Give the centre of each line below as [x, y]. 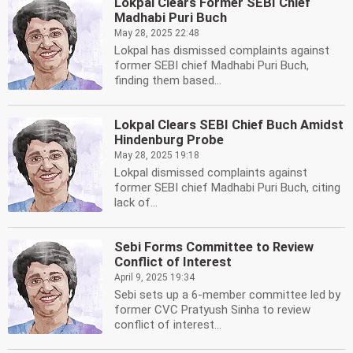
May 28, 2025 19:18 [157, 155]
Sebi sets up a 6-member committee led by [227, 295]
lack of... [136, 203]
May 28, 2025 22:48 [157, 33]
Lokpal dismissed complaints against [211, 173]
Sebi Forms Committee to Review [214, 247]
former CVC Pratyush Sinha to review [212, 310]
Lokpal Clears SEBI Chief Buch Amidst [229, 125]
